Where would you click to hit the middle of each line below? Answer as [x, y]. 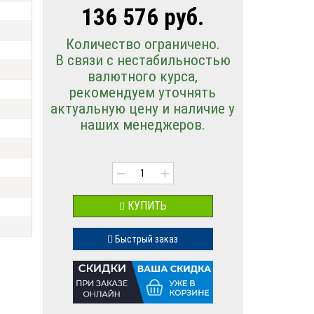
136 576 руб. [143, 17]
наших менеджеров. [143, 125]
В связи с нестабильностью [143, 60]
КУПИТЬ [145, 206]
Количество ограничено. [143, 44]
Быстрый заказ [145, 239]
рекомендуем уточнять [143, 93]
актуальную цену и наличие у [143, 109]
